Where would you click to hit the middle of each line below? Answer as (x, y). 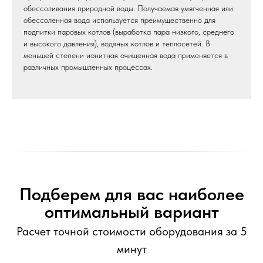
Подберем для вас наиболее (131, 194)
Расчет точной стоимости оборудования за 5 (131, 231)
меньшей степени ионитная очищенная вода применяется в (126, 55)
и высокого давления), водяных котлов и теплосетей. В (117, 43)
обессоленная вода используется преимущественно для (119, 20)
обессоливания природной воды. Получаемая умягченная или (128, 8)
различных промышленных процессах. (88, 67)
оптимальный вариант (131, 211)
